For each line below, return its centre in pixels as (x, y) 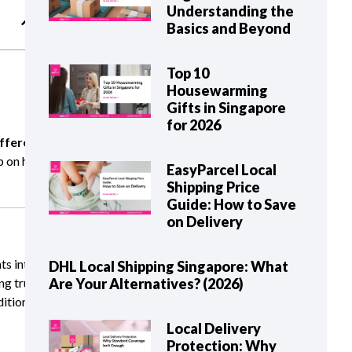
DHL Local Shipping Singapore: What (169, 266)
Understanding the (230, 11)
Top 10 (187, 73)
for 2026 (193, 125)
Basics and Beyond (228, 28)
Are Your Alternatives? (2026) (146, 284)
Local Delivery (213, 328)
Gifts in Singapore (226, 108)
